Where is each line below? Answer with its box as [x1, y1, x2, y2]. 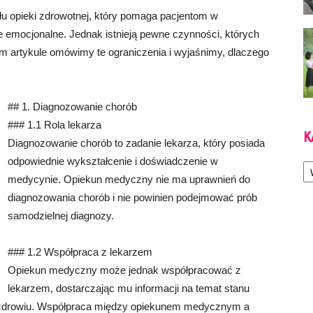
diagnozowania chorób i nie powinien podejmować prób [8, 191, 257, 203]
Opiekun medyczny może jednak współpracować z [8, 264, 241, 276]
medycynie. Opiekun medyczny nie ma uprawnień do [8, 173, 250, 185]
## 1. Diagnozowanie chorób [8, 101, 137, 112]
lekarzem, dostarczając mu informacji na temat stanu [8, 282, 249, 294]
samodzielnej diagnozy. [8, 210, 114, 221]
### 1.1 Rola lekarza [8, 119, 101, 131]
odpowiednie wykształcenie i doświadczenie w [8, 155, 218, 167]
